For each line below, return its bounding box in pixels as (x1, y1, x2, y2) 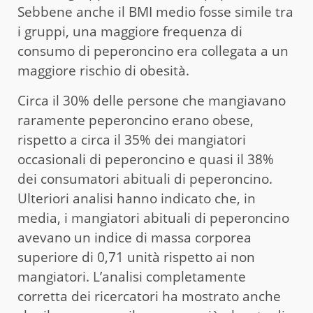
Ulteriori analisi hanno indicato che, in (17, 189, 256, 208)
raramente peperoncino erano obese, (17, 111, 254, 130)
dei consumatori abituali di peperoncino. (17, 170, 272, 189)
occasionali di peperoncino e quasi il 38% (17, 150, 274, 169)
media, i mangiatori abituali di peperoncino (17, 209, 289, 228)
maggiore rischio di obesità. (17, 61, 189, 80)
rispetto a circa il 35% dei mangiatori (17, 131, 246, 150)
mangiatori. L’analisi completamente (17, 268, 246, 286)
